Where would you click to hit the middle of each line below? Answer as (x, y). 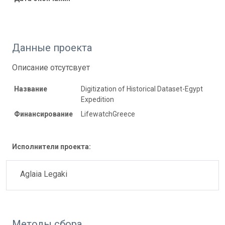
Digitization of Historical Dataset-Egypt (142, 89)
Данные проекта (52, 47)
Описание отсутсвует (51, 67)
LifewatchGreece (108, 114)
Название (31, 89)
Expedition (97, 99)
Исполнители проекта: (51, 146)
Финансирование (43, 114)
